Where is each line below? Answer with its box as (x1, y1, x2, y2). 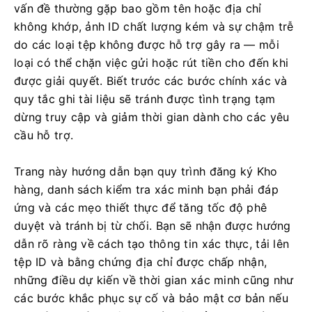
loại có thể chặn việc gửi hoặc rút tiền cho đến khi (14, 56, 289, 70)
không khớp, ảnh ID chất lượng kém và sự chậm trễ (14, 19, 294, 33)
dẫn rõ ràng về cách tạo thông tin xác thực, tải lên (14, 237, 290, 251)
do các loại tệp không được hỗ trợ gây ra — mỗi (14, 38, 279, 52)
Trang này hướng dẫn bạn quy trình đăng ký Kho (14, 164, 278, 178)
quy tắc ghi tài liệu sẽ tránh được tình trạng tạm (14, 92, 276, 106)
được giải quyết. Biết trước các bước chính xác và (14, 74, 288, 88)
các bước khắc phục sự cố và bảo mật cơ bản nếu (14, 291, 288, 305)
